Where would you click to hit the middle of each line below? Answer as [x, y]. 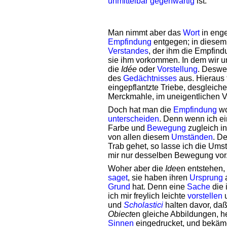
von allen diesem [140, 137]
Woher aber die [137, 168]
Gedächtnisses [150, 78]
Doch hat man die [141, 110]
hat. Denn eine [159, 187]
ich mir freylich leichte [148, 196]
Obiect [120, 214]
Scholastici [143, 205]
